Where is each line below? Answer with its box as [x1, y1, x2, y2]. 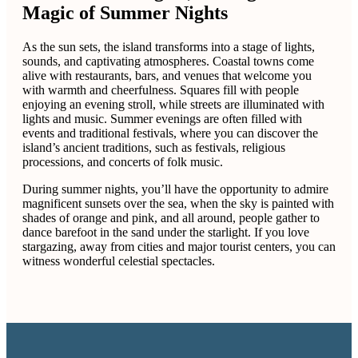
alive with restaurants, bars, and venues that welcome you [22, 68, 312, 82]
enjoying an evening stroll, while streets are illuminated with [22, 97, 324, 111]
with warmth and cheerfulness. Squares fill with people [22, 82, 299, 97]
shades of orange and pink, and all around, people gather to [22, 210, 320, 225]
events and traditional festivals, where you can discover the [22, 125, 318, 140]
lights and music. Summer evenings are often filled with [22, 111, 302, 125]
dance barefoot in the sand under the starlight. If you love [22, 225, 309, 239]
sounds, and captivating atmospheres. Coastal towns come [22, 54, 314, 68]
